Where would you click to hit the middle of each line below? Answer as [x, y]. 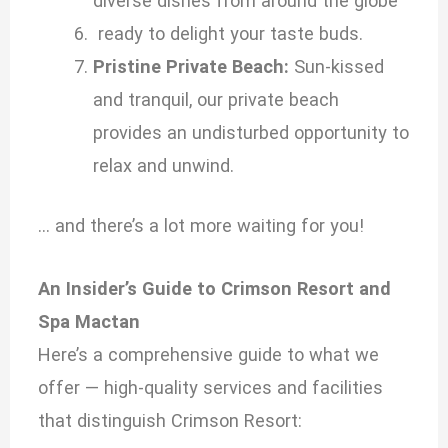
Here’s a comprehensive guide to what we [209, 354]
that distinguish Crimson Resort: [170, 420]
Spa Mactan [89, 321]
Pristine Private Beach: [190, 67]
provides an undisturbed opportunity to [250, 133]
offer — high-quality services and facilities [211, 387]
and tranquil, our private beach [215, 100]
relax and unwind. [163, 166]
